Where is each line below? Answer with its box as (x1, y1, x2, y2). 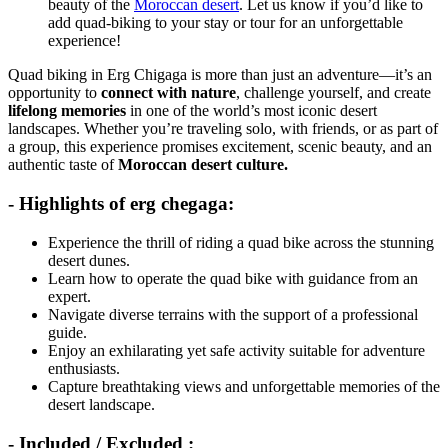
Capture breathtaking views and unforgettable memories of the (48, 377, 440, 395)
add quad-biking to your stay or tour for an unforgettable (48, 14, 403, 32)
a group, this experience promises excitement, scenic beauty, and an (8, 138, 432, 156)
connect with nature (101, 84, 236, 102)
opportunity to (8, 84, 101, 102)
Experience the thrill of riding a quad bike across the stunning (48, 233, 434, 251)
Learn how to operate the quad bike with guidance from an (48, 269, 418, 287)
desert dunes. (48, 251, 130, 269)
